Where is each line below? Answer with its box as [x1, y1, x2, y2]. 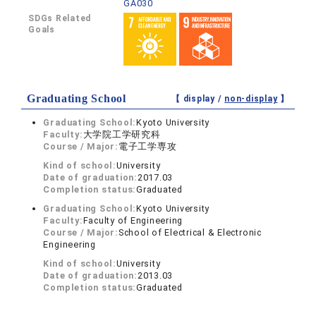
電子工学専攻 [118, 140, 177, 152]
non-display [224, 93, 278, 104]
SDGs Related [28, 13, 92, 23]
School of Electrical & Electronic [118, 226, 262, 238]
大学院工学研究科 [83, 128, 161, 140]
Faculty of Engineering [83, 214, 183, 226]
